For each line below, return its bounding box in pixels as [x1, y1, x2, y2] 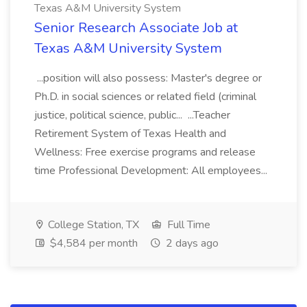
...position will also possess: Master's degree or [34, 71, 262, 86]
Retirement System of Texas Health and [34, 126, 226, 141]
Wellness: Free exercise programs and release [34, 145, 256, 160]
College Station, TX [45, 217, 139, 232]
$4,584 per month [47, 236, 138, 251]
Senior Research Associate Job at [34, 19, 238, 37]
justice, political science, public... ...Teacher [34, 108, 230, 123]
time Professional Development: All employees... [34, 163, 270, 178]
